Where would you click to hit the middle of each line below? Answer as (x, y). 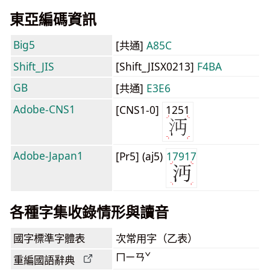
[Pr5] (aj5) (141, 156)
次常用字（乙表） (157, 238)
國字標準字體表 (49, 238)
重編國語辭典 (44, 260)
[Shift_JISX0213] (156, 66)
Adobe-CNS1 (44, 109)
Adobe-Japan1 (48, 155)
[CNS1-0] (139, 110)
